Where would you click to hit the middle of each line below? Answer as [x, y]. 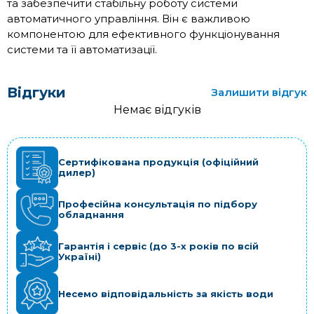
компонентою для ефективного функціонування [143, 34]
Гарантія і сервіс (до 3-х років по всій [158, 246]
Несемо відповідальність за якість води [166, 293]
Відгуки [36, 93]
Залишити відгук [259, 93]
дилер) [77, 173]
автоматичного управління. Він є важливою [129, 19]
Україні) [80, 257]
